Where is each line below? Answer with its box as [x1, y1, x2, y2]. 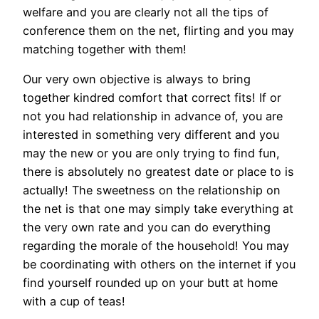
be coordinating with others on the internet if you [23, 257, 296, 272]
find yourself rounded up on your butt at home [23, 276, 278, 291]
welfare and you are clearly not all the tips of [23, 5, 268, 20]
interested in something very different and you [23, 127, 279, 142]
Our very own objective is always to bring [23, 72, 251, 87]
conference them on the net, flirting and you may [23, 23, 294, 38]
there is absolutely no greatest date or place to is [23, 164, 294, 179]
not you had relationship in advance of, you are [23, 109, 283, 124]
